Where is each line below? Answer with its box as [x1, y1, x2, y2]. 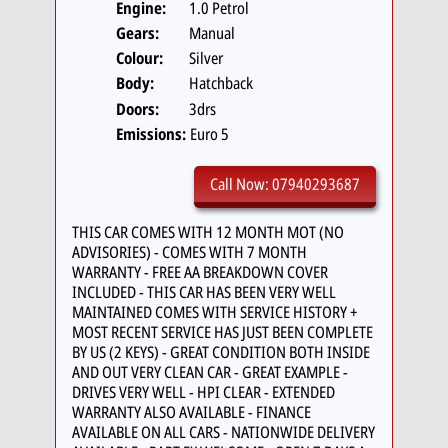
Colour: [115, 47, 163, 70]
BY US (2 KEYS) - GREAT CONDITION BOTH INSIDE [71, 340, 370, 363]
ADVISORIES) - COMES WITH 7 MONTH [71, 240, 307, 263]
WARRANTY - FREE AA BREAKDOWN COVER [71, 260, 328, 283]
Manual [188, 22, 235, 44]
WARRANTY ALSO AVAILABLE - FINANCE [71, 400, 311, 423]
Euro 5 [189, 122, 229, 145]
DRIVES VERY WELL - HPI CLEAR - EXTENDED [71, 380, 335, 403]
